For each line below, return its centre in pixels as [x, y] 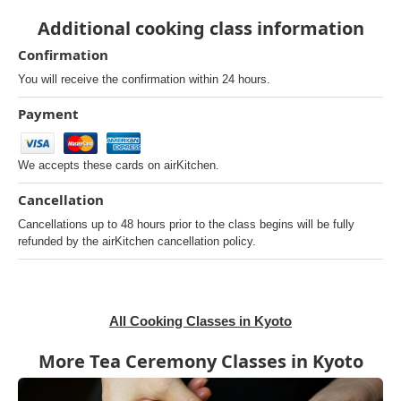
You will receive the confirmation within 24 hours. [144, 80]
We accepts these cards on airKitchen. [119, 166]
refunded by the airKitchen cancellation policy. [137, 242]
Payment [48, 114]
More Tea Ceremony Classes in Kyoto [200, 362]
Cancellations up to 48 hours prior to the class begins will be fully [186, 225]
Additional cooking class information [200, 29]
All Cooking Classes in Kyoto [200, 321]
